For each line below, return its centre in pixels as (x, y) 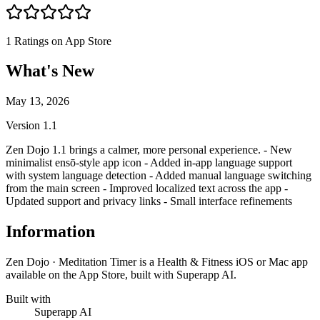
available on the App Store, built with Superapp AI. (121, 275)
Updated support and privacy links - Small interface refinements (149, 201)
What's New (50, 71)
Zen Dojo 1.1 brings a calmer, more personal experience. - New (149, 150)
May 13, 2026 (37, 101)
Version (24, 126)
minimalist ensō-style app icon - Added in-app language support (149, 163)
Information (50, 232)
